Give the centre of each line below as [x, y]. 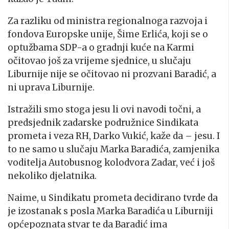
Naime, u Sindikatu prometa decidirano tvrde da [113, 198]
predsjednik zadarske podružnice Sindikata [103, 123]
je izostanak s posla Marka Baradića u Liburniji [110, 211]
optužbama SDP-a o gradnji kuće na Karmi [101, 48]
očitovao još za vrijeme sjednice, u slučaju [99, 61]
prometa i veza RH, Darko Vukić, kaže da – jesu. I [114, 136]
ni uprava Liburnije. [51, 88]
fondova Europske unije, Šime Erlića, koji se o [108, 35]
